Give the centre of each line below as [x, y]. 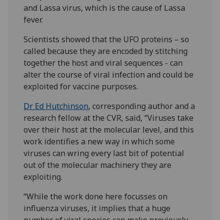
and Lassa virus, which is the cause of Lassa [105, 8]
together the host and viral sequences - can [103, 63]
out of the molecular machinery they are [98, 165]
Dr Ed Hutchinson [56, 106]
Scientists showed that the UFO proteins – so [107, 40]
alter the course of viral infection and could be [109, 75]
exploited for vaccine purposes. [81, 87]
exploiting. [43, 177]
